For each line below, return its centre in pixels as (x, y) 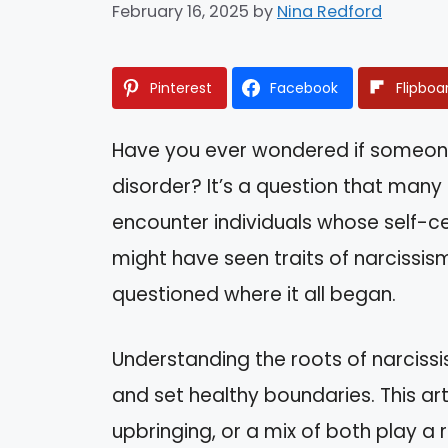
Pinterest (181, 88)
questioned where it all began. (254, 295)
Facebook (304, 88)
